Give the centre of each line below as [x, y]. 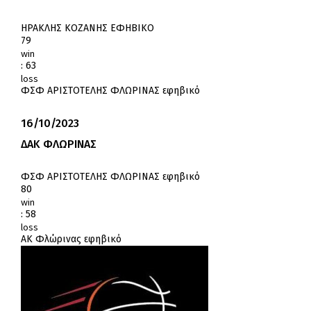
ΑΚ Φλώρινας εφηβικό [71, 239]
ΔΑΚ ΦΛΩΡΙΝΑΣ [59, 144]
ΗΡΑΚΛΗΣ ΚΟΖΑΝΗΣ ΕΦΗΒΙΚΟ [87, 28]
